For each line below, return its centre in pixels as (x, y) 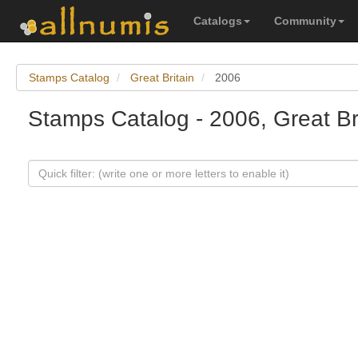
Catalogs (218, 21)
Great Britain (162, 78)
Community (305, 21)
